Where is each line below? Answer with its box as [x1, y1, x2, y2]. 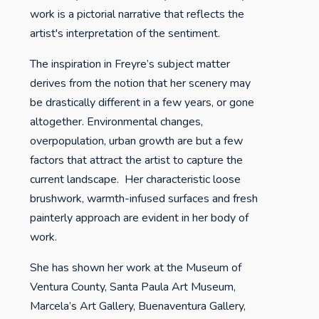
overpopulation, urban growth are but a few [30, 133, 244, 149]
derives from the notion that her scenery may [30, 75, 251, 91]
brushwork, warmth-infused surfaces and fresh [30, 191, 258, 206]
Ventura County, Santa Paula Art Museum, [30, 279, 236, 295]
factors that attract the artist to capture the [30, 152, 244, 168]
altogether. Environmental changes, [30, 114, 204, 130]
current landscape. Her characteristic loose [30, 172, 241, 187]
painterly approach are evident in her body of [30, 210, 249, 226]
